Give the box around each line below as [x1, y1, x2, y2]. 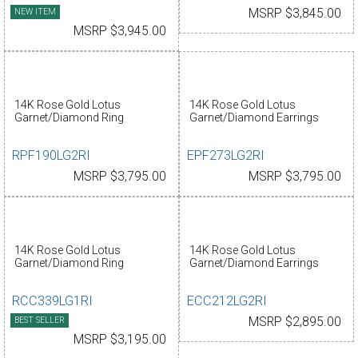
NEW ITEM [14, 6, 56, 17]
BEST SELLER [14, 315, 65, 326]
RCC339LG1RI [12, 293, 93, 309]
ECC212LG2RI [187, 293, 268, 309]
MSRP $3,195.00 [74, 332, 166, 348]
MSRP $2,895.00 [249, 315, 341, 330]
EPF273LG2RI [187, 147, 265, 163]
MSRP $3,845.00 [249, 6, 341, 21]
